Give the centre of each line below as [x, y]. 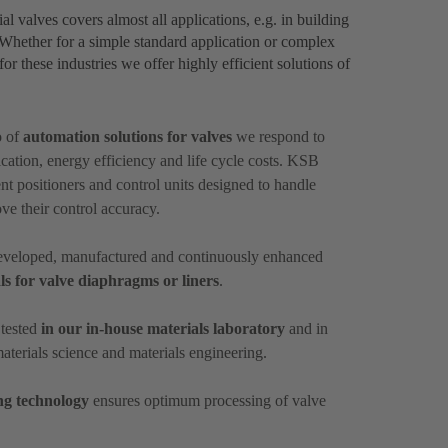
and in [306, 329]
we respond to [278, 137]
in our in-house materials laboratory [163, 329]
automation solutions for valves [127, 137]
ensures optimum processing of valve [207, 401]
